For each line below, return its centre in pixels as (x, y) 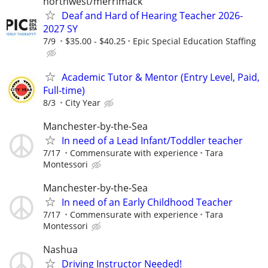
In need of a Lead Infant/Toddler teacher (152, 141)
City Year (83, 102)
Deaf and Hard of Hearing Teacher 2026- (152, 15)
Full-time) (64, 90)
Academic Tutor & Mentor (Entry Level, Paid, (161, 77)
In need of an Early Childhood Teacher (147, 202)
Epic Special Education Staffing (194, 41)
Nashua (60, 250)
